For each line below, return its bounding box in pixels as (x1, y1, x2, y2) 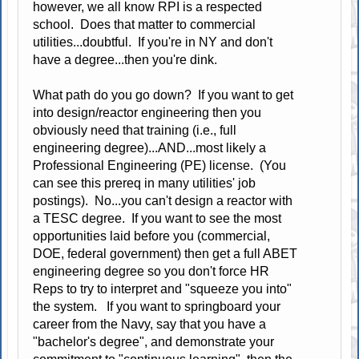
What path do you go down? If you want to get (33, 88, 294, 103)
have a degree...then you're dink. (33, 53, 218, 67)
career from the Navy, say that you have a (33, 317, 267, 332)
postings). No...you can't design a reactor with (33, 194, 293, 208)
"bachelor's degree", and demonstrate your (33, 335, 275, 349)
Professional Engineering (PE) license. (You (33, 159, 287, 173)
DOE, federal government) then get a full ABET (33, 247, 298, 261)
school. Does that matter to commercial (33, 18, 256, 32)
